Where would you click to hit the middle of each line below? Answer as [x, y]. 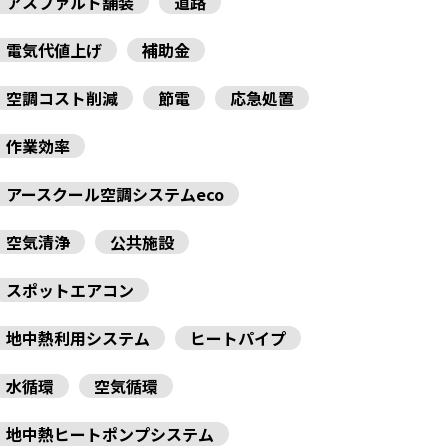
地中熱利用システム [78, 338]
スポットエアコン [70, 290]
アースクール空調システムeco [115, 194]
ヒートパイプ [238, 338]
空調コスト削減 [62, 98]
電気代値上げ [54, 50]
